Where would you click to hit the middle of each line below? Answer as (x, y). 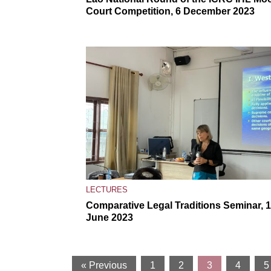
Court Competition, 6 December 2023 (170, 11)
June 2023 (109, 217)
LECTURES (107, 189)
